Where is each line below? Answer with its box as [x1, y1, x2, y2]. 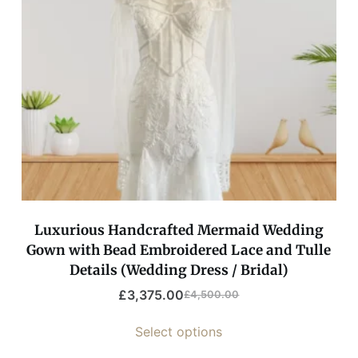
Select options [135, 323, 223, 340]
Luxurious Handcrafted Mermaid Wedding [34, 221, 324, 239]
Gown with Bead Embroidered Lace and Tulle [26, 241, 332, 259]
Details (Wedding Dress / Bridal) [69, 261, 288, 279]
